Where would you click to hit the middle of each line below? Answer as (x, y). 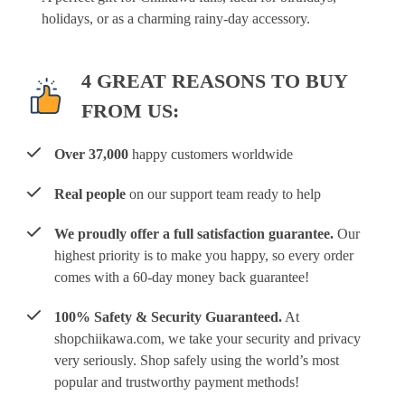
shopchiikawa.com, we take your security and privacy (207, 339)
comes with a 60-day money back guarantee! (182, 277)
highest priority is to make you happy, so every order (204, 255)
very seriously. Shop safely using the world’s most (197, 360)
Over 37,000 (91, 154)
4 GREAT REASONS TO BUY (214, 81)
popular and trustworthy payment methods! (177, 382)
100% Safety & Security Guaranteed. (168, 317)
